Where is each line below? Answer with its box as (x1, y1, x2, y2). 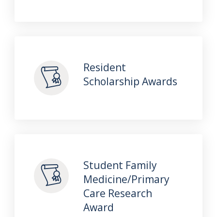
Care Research (83, 186, 152, 200)
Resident (83, 60, 126, 74)
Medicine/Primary (83, 172, 170, 186)
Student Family (83, 158, 157, 172)
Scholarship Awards (83, 74, 177, 88)
